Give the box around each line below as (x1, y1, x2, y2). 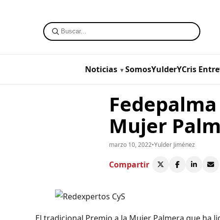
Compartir (109, 159, 149, 170)
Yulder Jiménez (154, 140, 195, 149)
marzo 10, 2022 (109, 140, 152, 149)
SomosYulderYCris (125, 63, 196, 75)
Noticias (84, 63, 117, 75)
